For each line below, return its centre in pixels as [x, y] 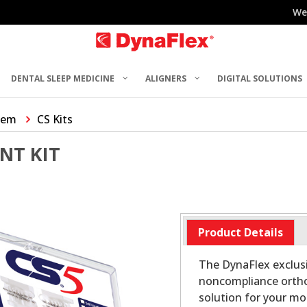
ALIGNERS [166, 78]
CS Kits [55, 119]
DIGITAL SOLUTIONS [260, 78]
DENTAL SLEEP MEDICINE [63, 78]
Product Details [240, 233]
